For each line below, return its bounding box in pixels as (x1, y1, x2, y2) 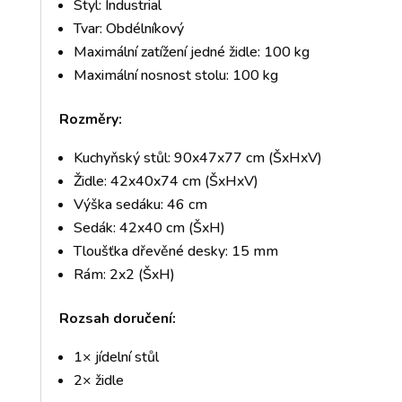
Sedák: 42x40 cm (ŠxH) (73, 218, 225, 239)
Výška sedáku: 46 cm (73, 195, 207, 215)
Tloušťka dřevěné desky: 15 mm (73, 241, 278, 262)
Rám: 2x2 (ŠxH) (73, 265, 175, 285)
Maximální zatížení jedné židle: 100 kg (73, 42, 310, 63)
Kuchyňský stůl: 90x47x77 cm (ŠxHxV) (73, 148, 322, 169)
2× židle (73, 371, 124, 391)
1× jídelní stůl (73, 347, 159, 368)
